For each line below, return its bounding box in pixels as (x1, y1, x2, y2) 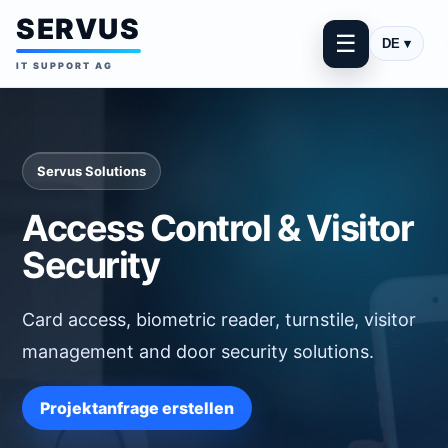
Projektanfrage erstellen (40, 398, 234, 418)
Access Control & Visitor (22, 206, 413, 250)
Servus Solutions (37, 163, 146, 179)
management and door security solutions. (22, 341, 374, 362)
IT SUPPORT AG (16, 60, 113, 71)
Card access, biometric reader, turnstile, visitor (22, 309, 416, 330)
